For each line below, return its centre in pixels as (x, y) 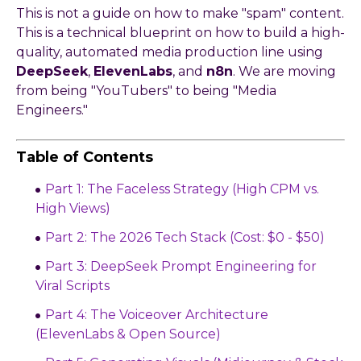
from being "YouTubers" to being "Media (146, 91)
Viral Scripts (73, 286)
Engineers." (52, 110)
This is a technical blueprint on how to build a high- (180, 33)
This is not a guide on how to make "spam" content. (180, 14)
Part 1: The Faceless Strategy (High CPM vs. (182, 189)
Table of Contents (85, 158)
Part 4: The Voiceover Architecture (157, 315)
